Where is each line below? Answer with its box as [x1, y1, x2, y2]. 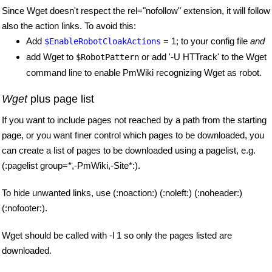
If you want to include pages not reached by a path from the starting [2, 115, 267, 126]
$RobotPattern [76, 52, 139, 62]
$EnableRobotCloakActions [44, 36, 161, 46]
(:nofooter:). [2, 203, 47, 214]
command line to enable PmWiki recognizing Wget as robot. [26, 67, 262, 78]
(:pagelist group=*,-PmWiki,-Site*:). [2, 160, 140, 171]
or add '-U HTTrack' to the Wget [139, 51, 267, 62]
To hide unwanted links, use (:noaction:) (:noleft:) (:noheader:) [2, 188, 242, 199]
